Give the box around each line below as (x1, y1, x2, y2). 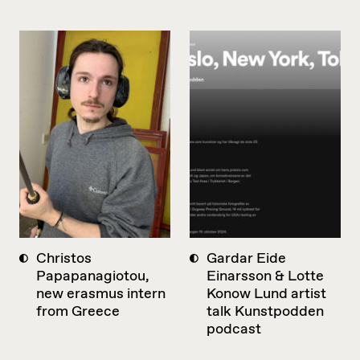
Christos (36, 249, 92, 269)
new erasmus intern (36, 284, 166, 305)
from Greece (36, 302, 120, 322)
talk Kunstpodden (207, 302, 324, 322)
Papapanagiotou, (36, 267, 149, 287)
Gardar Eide (207, 249, 286, 269)
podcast (207, 320, 261, 340)
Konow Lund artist (207, 284, 326, 305)
